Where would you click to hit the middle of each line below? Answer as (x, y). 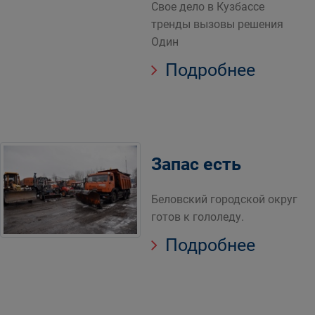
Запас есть (196, 164)
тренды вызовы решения (217, 24)
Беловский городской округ (224, 199)
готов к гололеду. (198, 217)
